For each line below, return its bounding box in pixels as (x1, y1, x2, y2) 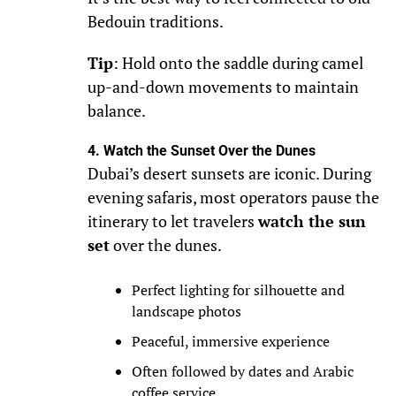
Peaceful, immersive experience (131, 331, 330, 352)
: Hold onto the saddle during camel (112, 53, 363, 74)
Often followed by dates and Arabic (131, 362, 354, 382)
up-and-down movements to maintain (87, 77, 359, 98)
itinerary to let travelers (87, 211, 258, 232)
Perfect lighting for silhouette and (131, 280, 345, 301)
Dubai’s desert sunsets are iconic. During (87, 164, 371, 185)
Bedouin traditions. (87, 11, 226, 33)
